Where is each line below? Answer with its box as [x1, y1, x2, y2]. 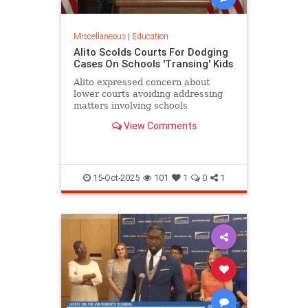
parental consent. [73, 123, 152, 134]
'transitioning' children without [73, 111, 212, 122]
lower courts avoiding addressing [73, 88, 223, 99]
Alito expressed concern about [73, 76, 210, 87]
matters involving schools [73, 100, 188, 111]
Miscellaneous [73, 30, 126, 41]
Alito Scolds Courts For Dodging [73, 45, 228, 58]
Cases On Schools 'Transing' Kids [73, 56, 233, 70]
